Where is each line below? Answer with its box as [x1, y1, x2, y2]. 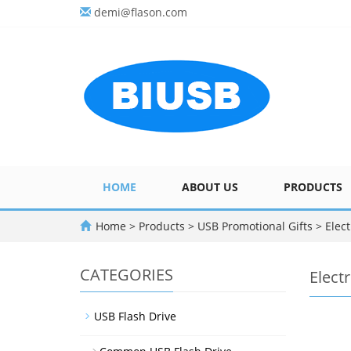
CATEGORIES [80, 264, 173, 285]
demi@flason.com [94, 5, 187, 20]
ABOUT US [182, 179, 238, 194]
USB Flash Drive [94, 309, 176, 324]
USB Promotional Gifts [194, 219, 316, 233]
